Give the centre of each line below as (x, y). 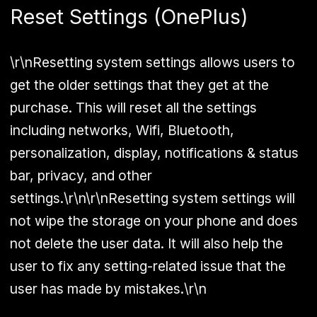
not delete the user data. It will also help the (146, 243)
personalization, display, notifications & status (154, 152)
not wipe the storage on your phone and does (154, 220)
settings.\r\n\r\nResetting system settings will (152, 198)
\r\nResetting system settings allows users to (152, 62)
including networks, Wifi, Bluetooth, (122, 130)
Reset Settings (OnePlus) (129, 16)
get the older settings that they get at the (139, 85)
